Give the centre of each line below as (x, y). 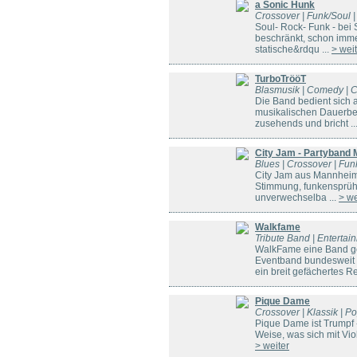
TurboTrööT (280, 79)
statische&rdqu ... (293, 49)
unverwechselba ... (297, 198)
